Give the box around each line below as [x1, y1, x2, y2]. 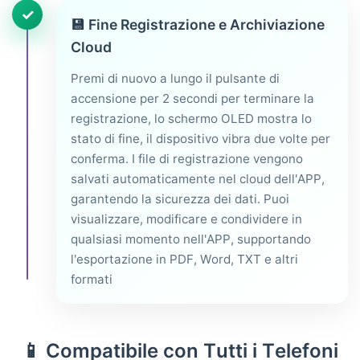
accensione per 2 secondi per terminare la [71, 90, 314, 106]
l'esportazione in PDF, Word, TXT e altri [71, 251, 298, 267]
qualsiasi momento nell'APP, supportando [71, 231, 311, 247]
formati [71, 271, 112, 287]
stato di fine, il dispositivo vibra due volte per [71, 130, 330, 146]
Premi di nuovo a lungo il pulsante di [71, 70, 280, 86]
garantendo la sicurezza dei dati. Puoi [71, 190, 289, 207]
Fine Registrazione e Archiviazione [88, 15, 325, 33]
